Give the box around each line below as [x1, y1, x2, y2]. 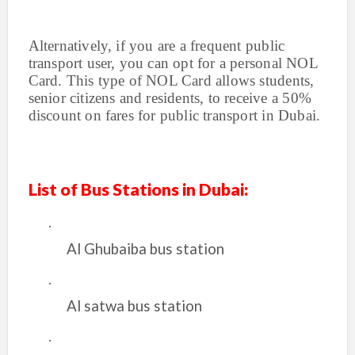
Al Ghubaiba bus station [66, 240, 224, 258]
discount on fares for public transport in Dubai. [28, 107, 321, 124]
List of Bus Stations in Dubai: [28, 179, 248, 200]
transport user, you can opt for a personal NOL [28, 55, 318, 71]
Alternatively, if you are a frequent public [28, 37, 285, 54]
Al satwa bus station [66, 297, 202, 315]
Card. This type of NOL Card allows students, [28, 72, 315, 89]
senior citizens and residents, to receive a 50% [28, 90, 311, 106]
